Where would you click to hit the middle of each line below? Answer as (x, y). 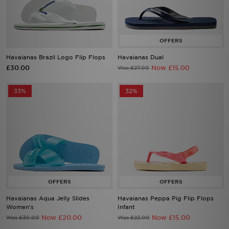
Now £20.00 (62, 217)
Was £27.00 (133, 67)
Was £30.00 (23, 217)
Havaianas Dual (141, 57)
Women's (20, 207)
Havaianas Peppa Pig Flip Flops (166, 198)
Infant (126, 207)
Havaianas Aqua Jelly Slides (48, 198)
